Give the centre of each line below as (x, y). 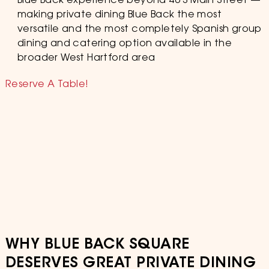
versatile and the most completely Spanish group (139, 29)
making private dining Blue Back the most (119, 15)
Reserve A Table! (47, 85)
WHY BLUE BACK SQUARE (97, 245)
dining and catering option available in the (125, 44)
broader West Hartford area (86, 58)
